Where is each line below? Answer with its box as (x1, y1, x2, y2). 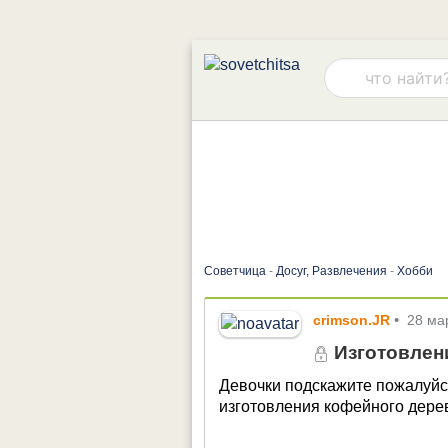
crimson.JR (313, 311, 391, 328)
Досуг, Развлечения (276, 264, 387, 278)
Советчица (204, 264, 266, 278)
